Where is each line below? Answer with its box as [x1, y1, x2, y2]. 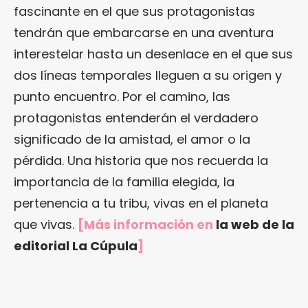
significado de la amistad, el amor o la [14, 131, 250, 148]
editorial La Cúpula [14, 237, 137, 254]
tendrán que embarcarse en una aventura [14, 24, 274, 41]
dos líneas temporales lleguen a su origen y [14, 67, 282, 84]
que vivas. [14, 216, 78, 233]
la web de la [216, 216, 294, 233]
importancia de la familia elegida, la [14, 173, 234, 190]
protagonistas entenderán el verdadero [14, 109, 258, 126]
